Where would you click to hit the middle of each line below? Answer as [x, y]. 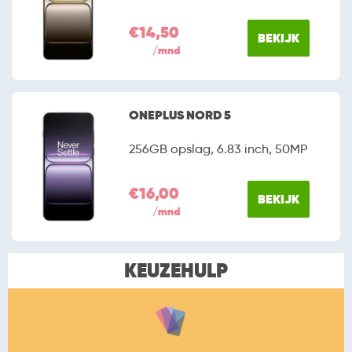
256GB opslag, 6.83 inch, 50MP [218, 149]
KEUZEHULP [176, 271]
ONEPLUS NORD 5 [180, 115]
